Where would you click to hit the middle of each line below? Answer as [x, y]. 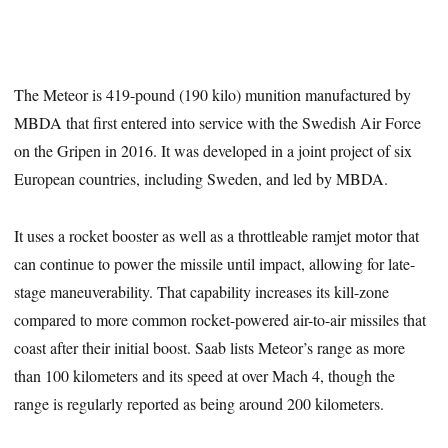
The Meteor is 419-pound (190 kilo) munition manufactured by [213, 95]
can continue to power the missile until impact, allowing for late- [215, 264]
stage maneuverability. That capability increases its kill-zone [202, 292]
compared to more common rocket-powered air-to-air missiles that [220, 320]
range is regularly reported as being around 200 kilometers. [199, 404]
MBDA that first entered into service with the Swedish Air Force [218, 123]
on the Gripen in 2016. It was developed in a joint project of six [213, 151]
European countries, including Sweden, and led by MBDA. [201, 179]
